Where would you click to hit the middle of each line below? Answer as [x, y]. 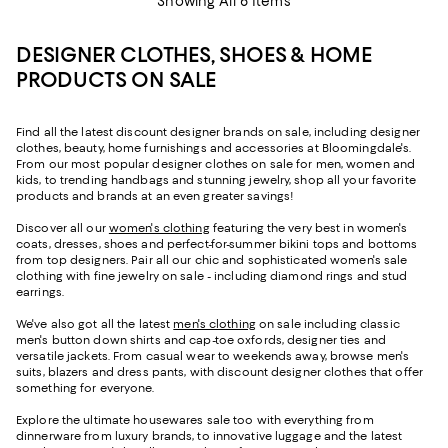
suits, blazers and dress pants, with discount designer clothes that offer [220, 371]
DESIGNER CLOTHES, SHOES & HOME [194, 54]
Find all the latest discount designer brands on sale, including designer [218, 131]
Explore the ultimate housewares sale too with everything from [195, 419]
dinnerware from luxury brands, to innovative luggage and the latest [209, 435]
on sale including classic [329, 323]
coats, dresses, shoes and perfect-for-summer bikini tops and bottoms [217, 243]
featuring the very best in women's [310, 227]
